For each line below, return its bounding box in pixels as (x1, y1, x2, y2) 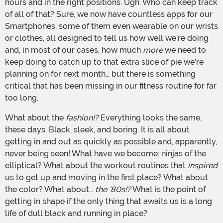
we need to (163, 45, 206, 55)
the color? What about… (5, 185, 95, 195)
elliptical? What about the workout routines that (5, 161, 188, 171)
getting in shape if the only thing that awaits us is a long (5, 197, 212, 207)
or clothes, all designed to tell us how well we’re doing (5, 33, 209, 43)
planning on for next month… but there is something (5, 69, 196, 79)
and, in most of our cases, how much (5, 45, 143, 55)
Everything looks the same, (99, 113, 202, 123)
